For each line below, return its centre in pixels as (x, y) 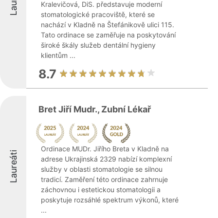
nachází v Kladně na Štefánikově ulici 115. (108, 25)
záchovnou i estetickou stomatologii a (101, 190)
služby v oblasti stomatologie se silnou (102, 169)
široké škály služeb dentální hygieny (98, 45)
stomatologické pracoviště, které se (98, 14)
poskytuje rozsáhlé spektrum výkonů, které (110, 200)
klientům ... (58, 55)
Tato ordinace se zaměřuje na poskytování (108, 35)
